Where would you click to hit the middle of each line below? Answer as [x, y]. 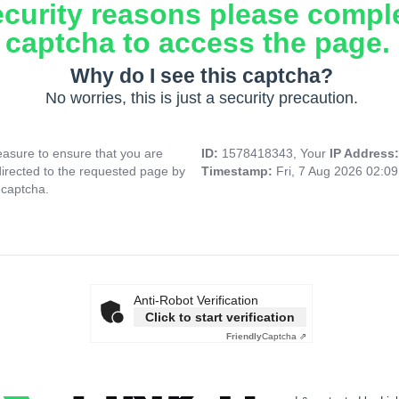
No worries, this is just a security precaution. [201, 98]
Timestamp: [239, 171]
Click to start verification [220, 318]
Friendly [244, 337]
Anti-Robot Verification [196, 301]
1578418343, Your [276, 154]
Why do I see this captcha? [201, 76]
